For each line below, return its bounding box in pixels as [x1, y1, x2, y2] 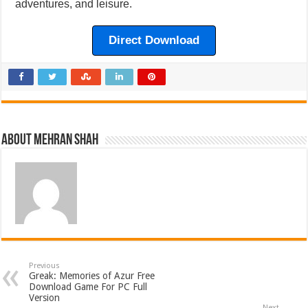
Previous [29, 261, 60, 271]
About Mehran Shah [1, 133, 99, 149]
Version [29, 292, 60, 304]
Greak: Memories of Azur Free [29, 270, 155, 282]
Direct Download [108, 34, 199, 47]
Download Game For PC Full [29, 281, 148, 293]
